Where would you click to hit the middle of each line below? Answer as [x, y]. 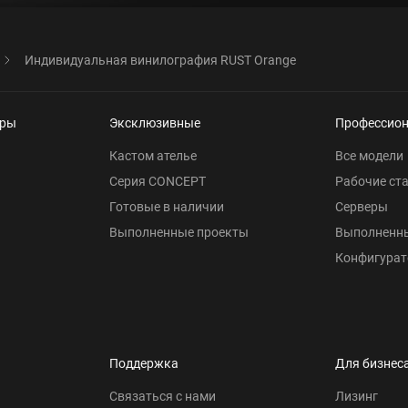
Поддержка [144, 363]
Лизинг [357, 396]
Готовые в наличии [167, 206]
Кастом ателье [153, 155]
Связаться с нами [163, 396]
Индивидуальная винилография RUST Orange [160, 60]
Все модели [369, 155]
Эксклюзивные [155, 122]
